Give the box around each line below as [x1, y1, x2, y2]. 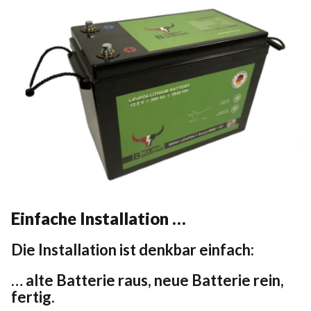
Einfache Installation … [11, 208, 186, 228]
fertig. [11, 287, 55, 306]
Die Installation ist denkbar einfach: [11, 239, 254, 259]
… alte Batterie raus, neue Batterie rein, [11, 270, 284, 289]
